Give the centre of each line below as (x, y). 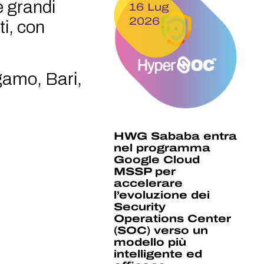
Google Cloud (157, 160)
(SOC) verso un (161, 231)
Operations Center (173, 219)
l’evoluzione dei (162, 195)
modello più (150, 242)
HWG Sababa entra (176, 136)
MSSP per (145, 172)
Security (140, 207)
